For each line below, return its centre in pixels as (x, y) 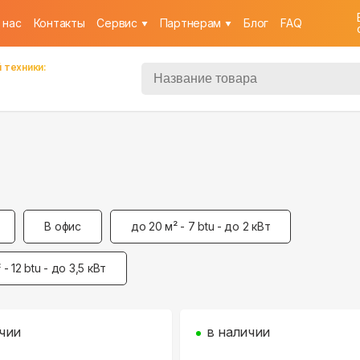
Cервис (117, 23)
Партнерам (190, 23)
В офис (63, 226)
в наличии (239, 332)
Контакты (59, 23)
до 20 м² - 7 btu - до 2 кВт (200, 226)
